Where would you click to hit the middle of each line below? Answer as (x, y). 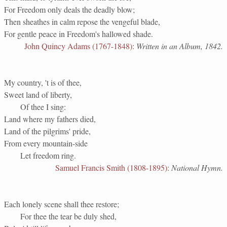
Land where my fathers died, (50, 119)
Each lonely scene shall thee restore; (62, 204)
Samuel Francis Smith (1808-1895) (111, 167)
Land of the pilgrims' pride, (47, 131)
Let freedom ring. (48, 155)
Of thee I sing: (43, 107)
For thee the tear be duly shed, (68, 216)
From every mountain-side (46, 143)
